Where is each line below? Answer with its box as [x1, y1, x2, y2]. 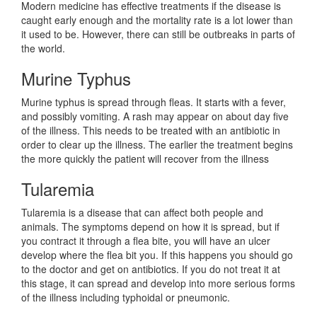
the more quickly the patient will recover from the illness [21, 151, 269, 166]
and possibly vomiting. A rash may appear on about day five [21, 109, 289, 124]
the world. [21, 41, 65, 56]
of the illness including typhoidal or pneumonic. [21, 290, 230, 305]
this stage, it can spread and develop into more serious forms [21, 276, 295, 291]
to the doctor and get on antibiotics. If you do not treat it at [21, 262, 280, 277]
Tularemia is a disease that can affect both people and [21, 205, 263, 220]
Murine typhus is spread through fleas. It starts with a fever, [21, 95, 286, 110]
